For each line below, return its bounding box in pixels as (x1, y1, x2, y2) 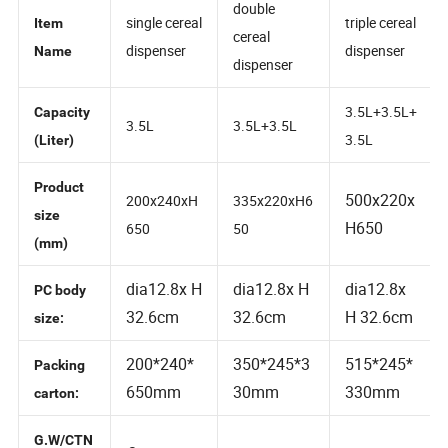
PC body (34, 306, 87, 323)
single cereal (127, 34, 205, 54)
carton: (34, 411, 83, 428)
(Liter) (34, 154, 75, 172)
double (235, 20, 279, 40)
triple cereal (349, 34, 421, 54)
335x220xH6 (235, 214, 317, 234)
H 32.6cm (349, 331, 418, 354)
